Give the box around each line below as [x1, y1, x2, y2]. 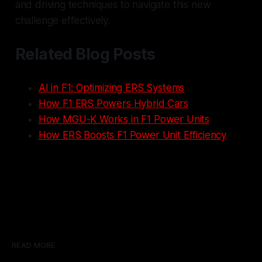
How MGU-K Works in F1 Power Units [38, 113, 210, 126]
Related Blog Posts [15, 44, 156, 64]
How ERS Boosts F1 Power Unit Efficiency [38, 129, 227, 142]
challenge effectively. [15, 15, 110, 27]
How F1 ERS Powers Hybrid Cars [38, 98, 188, 110]
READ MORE [12, 241, 56, 250]
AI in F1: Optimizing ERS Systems [38, 82, 185, 94]
